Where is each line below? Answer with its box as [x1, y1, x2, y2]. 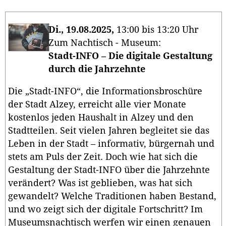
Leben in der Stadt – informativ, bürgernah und [8, 138, 214, 149]
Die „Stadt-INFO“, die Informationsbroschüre [8, 86, 202, 96]
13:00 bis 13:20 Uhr [114, 25, 198, 35]
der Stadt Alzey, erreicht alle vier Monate [8, 99, 186, 109]
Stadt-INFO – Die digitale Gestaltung [48, 51, 212, 62]
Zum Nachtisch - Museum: [48, 38, 163, 48]
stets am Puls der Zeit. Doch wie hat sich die [8, 151, 198, 162]
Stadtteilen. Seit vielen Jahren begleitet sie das [8, 125, 209, 136]
